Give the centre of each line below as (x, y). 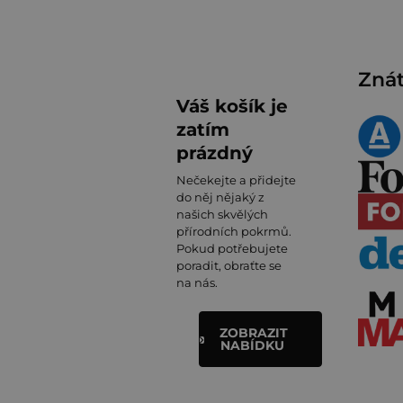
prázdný (215, 153)
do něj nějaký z (220, 197)
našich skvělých (222, 214)
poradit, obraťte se (229, 265)
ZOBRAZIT (254, 333)
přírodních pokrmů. (234, 231)
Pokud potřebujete (232, 248)
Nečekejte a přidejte (236, 180)
